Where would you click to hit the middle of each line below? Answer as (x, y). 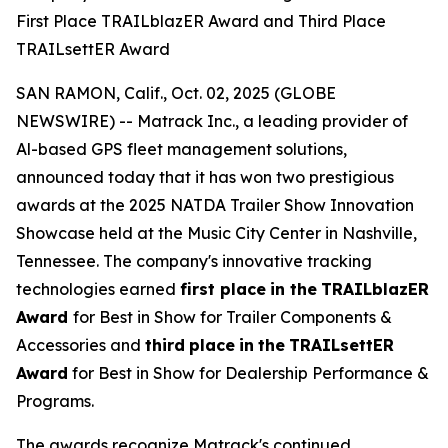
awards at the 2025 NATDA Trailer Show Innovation (215, 205)
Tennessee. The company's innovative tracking (194, 261)
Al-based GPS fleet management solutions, (181, 149)
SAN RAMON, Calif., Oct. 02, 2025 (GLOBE (176, 93)
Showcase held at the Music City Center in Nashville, (216, 233)
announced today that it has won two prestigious (205, 177)
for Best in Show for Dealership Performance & (248, 373)
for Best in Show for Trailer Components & (232, 317)
